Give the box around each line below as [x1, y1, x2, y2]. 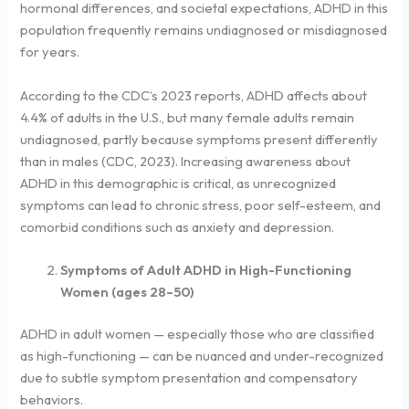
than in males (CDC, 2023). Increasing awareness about [20, 152, 351, 170]
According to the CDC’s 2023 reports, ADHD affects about [20, 86, 368, 104]
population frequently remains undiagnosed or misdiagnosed [20, 21, 388, 39]
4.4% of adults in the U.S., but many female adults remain [20, 108, 355, 126]
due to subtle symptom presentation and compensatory [20, 369, 359, 386]
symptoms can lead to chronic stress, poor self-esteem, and [20, 195, 382, 214]
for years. [20, 43, 80, 61]
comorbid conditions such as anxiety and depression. [20, 217, 335, 236]
